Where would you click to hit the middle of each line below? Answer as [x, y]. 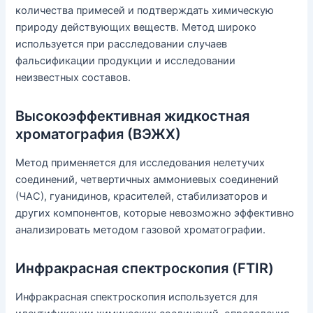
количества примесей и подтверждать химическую [145, 11]
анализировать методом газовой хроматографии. [141, 230]
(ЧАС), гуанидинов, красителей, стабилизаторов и [142, 197]
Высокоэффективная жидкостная [133, 116]
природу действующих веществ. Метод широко [136, 28]
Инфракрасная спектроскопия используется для [137, 297]
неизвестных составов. [73, 78]
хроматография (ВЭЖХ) [99, 134]
